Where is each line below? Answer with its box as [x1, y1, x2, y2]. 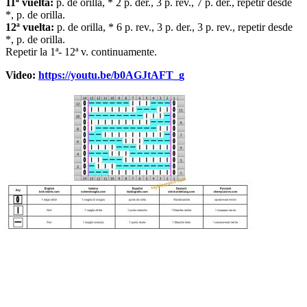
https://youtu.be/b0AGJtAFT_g [38, 69, 184, 82]
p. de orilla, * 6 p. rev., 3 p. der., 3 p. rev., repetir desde [54, 21, 293, 34]
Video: [5, 69, 38, 82]
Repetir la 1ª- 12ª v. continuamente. [5, 46, 157, 58]
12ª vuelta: [5, 21, 54, 34]
